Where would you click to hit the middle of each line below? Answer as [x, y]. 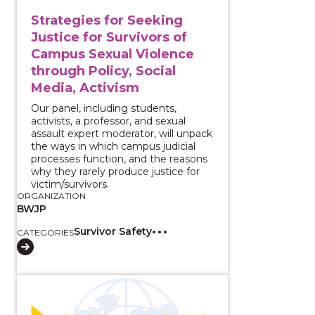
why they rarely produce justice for [115, 171]
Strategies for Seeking [107, 20]
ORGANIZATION [51, 195]
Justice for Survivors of [109, 37]
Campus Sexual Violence [112, 54]
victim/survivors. [70, 184]
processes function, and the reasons [119, 159]
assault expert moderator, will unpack [122, 133]
